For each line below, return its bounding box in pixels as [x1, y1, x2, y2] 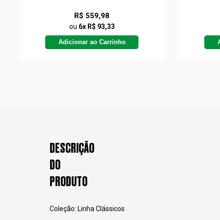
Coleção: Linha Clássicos [49, 205, 125, 213]
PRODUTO [49, 175, 87, 189]
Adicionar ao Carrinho [58, 38, 126, 46]
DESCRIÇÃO [49, 141, 94, 156]
